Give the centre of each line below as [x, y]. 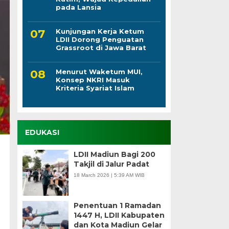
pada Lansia [78, 7]
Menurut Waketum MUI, [99, 71]
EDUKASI [42, 132]
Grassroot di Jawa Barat [101, 47]
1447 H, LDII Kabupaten [119, 215]
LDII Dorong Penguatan [99, 39]
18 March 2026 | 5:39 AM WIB [109, 175]
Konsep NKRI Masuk [93, 79]
